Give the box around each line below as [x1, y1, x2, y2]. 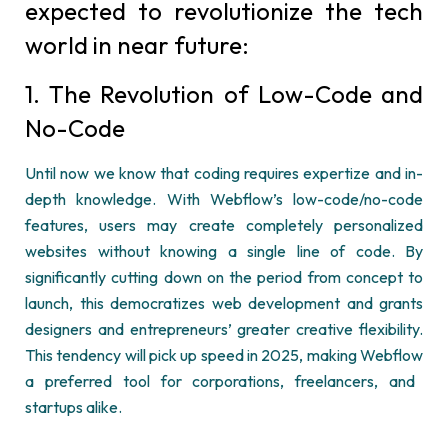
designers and [25, 319, 130, 339]
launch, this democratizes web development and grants [25, 293, 423, 313]
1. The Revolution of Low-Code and [25, 79, 423, 109]
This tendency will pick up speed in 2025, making [25, 345, 360, 365]
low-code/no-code [282, 189, 423, 209]
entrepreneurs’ [129, 319, 232, 339]
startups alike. [25, 397, 122, 417]
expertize [303, 163, 371, 183]
